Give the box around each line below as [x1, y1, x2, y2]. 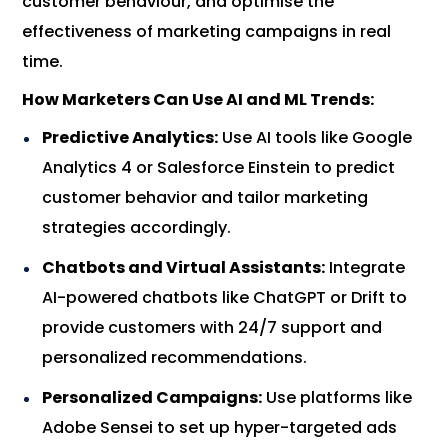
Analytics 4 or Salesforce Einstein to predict [42, 156, 396, 180]
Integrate [325, 256, 406, 280]
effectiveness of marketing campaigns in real [22, 20, 392, 44]
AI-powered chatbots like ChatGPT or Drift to [42, 286, 408, 310]
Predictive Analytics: [42, 126, 219, 150]
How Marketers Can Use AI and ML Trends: [22, 88, 375, 112]
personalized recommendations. [42, 346, 308, 370]
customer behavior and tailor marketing [42, 186, 369, 210]
